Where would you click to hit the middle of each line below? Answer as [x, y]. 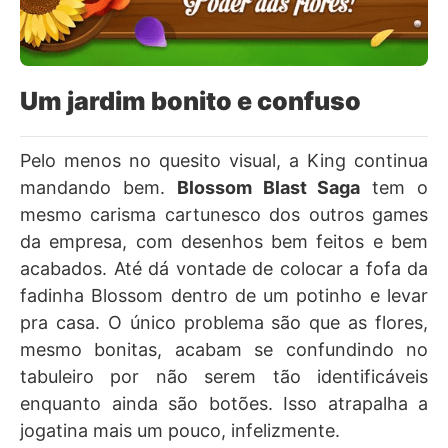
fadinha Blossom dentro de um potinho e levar [224, 295]
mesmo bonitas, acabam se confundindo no [224, 349]
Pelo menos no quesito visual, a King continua [224, 160]
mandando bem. [98, 187]
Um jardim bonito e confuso [190, 101]
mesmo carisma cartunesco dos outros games [224, 214]
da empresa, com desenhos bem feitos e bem [224, 241]
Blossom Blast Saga [268, 187]
